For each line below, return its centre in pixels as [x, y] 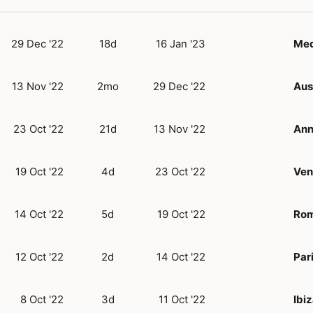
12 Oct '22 [39, 256]
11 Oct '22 [182, 299]
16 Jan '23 [181, 43]
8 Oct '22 [42, 299]
